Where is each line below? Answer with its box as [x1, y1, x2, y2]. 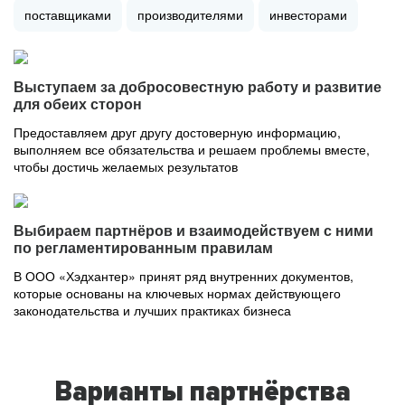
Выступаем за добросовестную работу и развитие [14, 80, 381, 95]
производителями [137, 5, 243, 24]
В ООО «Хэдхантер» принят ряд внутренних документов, [14, 267, 353, 285]
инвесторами [269, 5, 347, 24]
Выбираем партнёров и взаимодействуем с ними [14, 223, 373, 239]
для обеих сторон [14, 97, 142, 112]
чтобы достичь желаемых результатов [14, 157, 238, 175]
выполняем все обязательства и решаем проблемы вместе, [14, 140, 370, 158]
